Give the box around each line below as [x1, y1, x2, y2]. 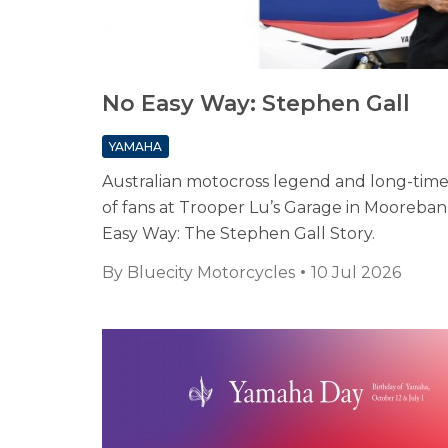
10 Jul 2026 [311, 263, 401, 283]
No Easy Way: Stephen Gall [102, 90, 410, 118]
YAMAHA [109, 139, 162, 155]
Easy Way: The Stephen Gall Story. [102, 224, 375, 244]
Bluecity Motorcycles [127, 263, 295, 283]
